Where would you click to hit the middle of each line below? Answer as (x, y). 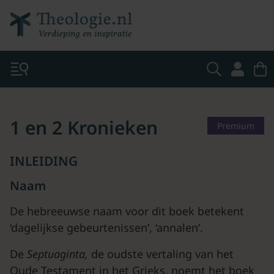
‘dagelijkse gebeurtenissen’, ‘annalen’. (106, 228)
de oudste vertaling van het (162, 254)
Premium (236, 126)
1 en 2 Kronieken (84, 128)
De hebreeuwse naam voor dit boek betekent (127, 211)
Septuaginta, (59, 254)
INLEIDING (44, 161)
